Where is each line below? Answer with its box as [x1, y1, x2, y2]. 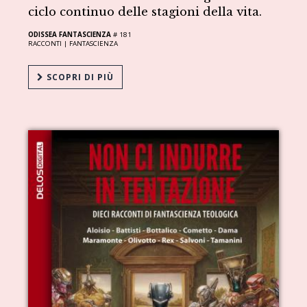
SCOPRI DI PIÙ [44, 71, 114, 83]
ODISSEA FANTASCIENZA [28, 29, 112, 39]
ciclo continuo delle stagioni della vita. [28, 4, 262, 19]
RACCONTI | [28, 38, 70, 48]
